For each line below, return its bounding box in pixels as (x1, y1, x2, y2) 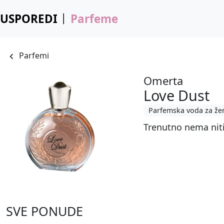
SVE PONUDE (6, 202, 83, 220)
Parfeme (70, 11, 118, 26)
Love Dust (143, 85, 210, 105)
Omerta (143, 72, 183, 88)
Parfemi (19, 50, 49, 61)
